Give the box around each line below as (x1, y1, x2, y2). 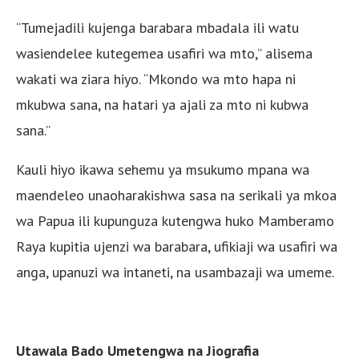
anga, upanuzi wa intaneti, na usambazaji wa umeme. (16, 262, 334, 281)
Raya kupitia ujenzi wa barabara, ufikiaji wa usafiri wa (16, 236, 337, 256)
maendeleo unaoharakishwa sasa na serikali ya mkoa (16, 185, 337, 204)
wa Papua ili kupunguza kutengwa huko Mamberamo (16, 211, 334, 230)
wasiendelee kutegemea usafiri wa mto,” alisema (16, 43, 313, 63)
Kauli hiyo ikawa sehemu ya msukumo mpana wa (16, 159, 309, 179)
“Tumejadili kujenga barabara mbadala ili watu (16, 18, 299, 37)
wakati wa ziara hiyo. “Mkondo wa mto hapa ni (16, 69, 296, 88)
